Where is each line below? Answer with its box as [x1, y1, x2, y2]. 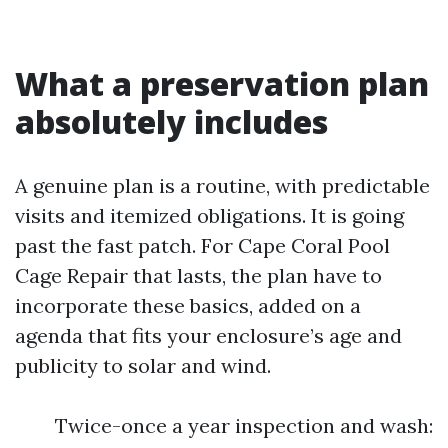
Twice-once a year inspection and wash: [55, 413, 433, 438]
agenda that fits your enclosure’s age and [15, 323, 402, 348]
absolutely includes [15, 100, 328, 143]
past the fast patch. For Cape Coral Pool [15, 233, 390, 258]
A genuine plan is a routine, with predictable [15, 173, 430, 198]
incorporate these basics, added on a [15, 293, 361, 318]
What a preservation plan [15, 62, 429, 105]
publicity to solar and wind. [15, 353, 271, 378]
